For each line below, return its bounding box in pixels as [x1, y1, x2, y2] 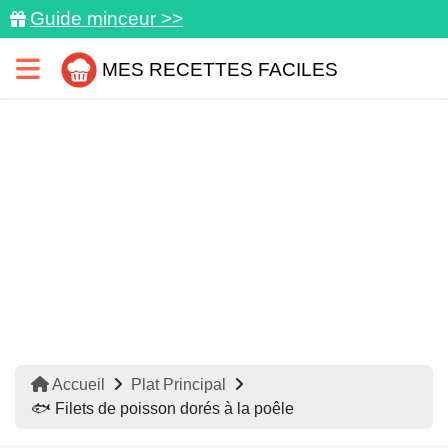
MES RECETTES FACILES [102, 58, 338, 80]
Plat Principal [131, 376, 226, 393]
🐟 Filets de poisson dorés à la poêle [31, 400, 294, 417]
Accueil [49, 376, 105, 393]
